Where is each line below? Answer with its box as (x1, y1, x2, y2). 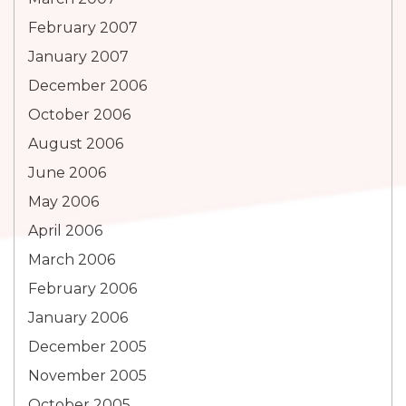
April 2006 (28, 222, 102, 239)
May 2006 (28, 193, 99, 210)
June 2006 (28, 164, 106, 181)
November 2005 (28, 367, 147, 384)
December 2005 (28, 338, 147, 355)
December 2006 (28, 77, 147, 94)
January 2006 (28, 309, 128, 326)
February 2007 (28, 19, 138, 36)
